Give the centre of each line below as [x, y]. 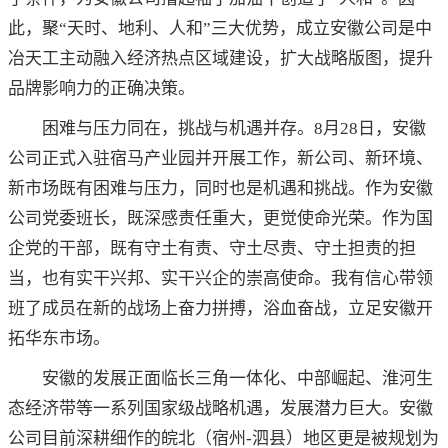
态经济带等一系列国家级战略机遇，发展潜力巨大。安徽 [220, 409]
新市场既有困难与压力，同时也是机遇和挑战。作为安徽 [220, 189]
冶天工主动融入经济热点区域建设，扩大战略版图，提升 [220, 59]
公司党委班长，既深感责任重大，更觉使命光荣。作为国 [220, 219]
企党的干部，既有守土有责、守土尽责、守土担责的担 [212, 249]
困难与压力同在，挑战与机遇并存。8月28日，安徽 [234, 129]
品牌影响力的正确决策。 [101, 89]
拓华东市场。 [59, 339]
